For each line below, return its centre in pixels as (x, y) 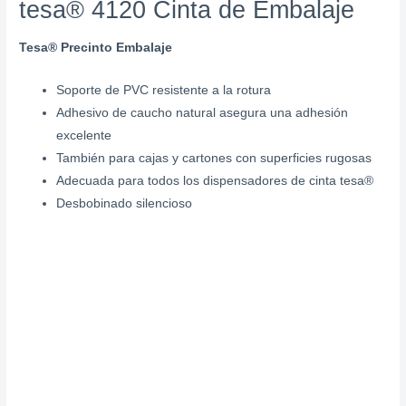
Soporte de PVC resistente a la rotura (164, 91)
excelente (84, 136)
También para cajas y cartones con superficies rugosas (214, 159)
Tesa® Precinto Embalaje (96, 48)
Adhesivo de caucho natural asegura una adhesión (203, 113)
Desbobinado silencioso (125, 204)
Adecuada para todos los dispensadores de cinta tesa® (215, 181)
